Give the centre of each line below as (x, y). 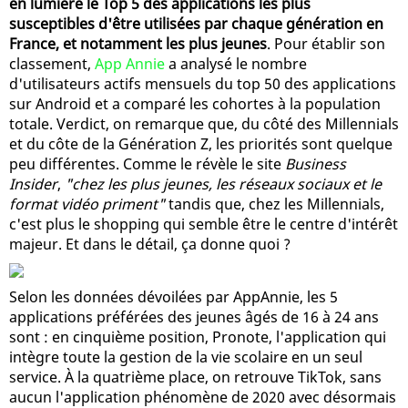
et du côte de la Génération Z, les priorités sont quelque (201, 143)
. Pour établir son (326, 43)
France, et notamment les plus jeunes (138, 43)
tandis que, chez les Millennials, (275, 204)
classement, (52, 63)
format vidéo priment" (87, 204)
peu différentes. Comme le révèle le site (147, 163)
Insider (33, 184)
